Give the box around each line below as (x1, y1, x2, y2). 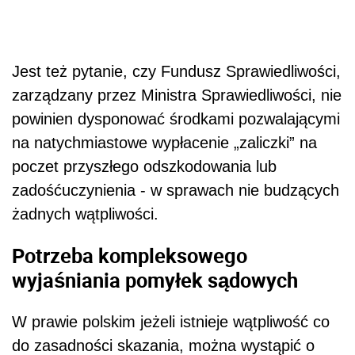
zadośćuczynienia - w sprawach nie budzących (12, 181, 339, 200)
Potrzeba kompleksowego (12, 241, 247, 269)
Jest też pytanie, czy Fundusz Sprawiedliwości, (12, 63, 341, 81)
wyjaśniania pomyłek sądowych (12, 265, 298, 293)
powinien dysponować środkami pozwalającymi (12, 110, 340, 128)
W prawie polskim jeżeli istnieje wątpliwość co (12, 312, 330, 330)
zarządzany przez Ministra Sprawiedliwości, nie (12, 86, 342, 105)
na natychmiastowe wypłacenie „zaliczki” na (12, 134, 317, 152)
